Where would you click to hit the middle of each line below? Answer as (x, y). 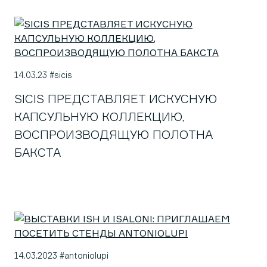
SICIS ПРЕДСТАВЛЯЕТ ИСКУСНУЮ (116, 99)
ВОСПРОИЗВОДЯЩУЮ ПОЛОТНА (114, 134)
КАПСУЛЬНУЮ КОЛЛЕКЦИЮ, (100, 117)
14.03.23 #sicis (43, 75)
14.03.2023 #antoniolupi (61, 255)
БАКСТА (38, 152)
